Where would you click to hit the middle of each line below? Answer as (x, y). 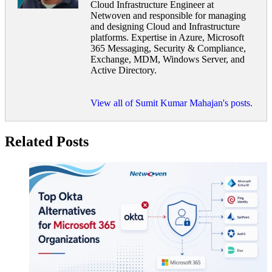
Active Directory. (124, 70)
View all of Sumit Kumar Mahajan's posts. (172, 103)
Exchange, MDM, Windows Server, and (168, 59)
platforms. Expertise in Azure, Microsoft (167, 38)
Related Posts (47, 142)
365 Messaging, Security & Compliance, (168, 49)
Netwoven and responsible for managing (168, 16)
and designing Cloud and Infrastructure (165, 27)
